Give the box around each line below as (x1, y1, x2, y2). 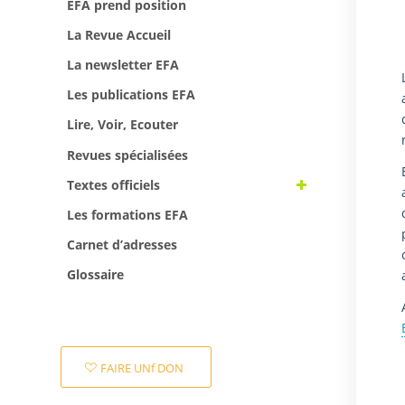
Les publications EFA (67, 86, 195, 104)
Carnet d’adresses (67, 236, 177, 254)
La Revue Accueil (67, 25, 171, 43)
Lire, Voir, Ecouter (67, 116, 178, 134)
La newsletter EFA (67, 56, 179, 74)
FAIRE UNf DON (100, 360, 184, 377)
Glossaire (67, 266, 124, 284)
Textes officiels (67, 175, 160, 193)
